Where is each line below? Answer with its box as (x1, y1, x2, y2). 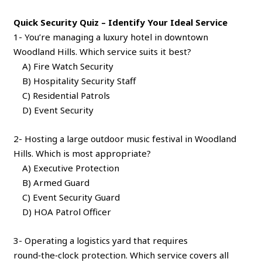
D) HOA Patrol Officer (13, 205, 112, 218)
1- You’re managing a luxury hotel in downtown (13, 30, 209, 43)
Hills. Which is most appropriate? (13, 147, 151, 159)
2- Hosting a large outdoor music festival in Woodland (13, 132, 237, 144)
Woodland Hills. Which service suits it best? (13, 45, 192, 57)
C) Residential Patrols (13, 89, 111, 101)
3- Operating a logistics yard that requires (13, 234, 188, 246)
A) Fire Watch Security (13, 60, 114, 72)
